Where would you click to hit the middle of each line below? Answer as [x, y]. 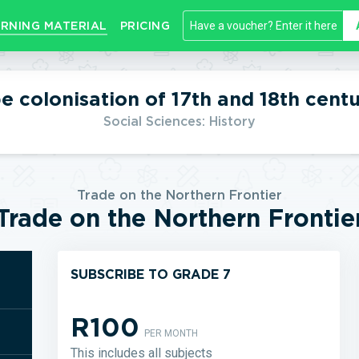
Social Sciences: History [179, 121]
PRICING [145, 26]
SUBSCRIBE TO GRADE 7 [151, 274]
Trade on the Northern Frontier [179, 195]
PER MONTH [171, 333]
